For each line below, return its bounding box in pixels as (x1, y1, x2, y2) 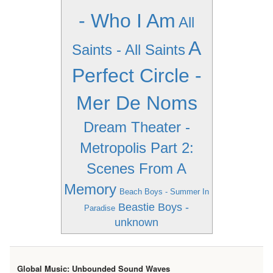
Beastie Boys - (118, 201, 189, 213)
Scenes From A (87, 160, 186, 177)
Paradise (84, 204, 115, 213)
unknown (115, 216, 158, 229)
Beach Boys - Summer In (119, 187, 209, 196)
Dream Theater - (83, 119, 190, 135)
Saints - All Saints (72, 41, 185, 58)
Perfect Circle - (71, 65, 202, 87)
